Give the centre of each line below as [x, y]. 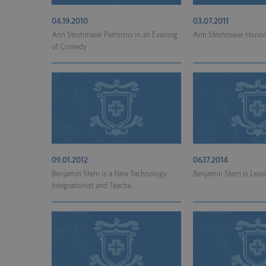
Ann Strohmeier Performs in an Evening [115, 35]
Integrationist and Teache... [94, 186]
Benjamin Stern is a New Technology [109, 174]
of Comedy [69, 47]
